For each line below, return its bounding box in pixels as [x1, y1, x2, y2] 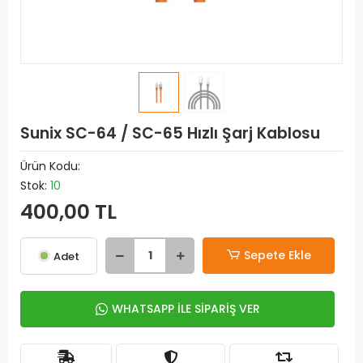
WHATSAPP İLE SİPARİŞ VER [111, 301, 260, 317]
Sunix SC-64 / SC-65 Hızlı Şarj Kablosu [20, 122, 320, 144]
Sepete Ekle [243, 247, 311, 263]
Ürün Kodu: [20, 158, 80, 174]
